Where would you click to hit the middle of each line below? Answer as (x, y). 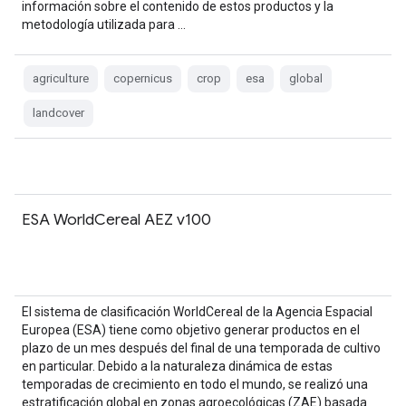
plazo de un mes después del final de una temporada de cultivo (201, 348)
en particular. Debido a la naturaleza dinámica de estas (177, 366)
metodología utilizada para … (104, 24)
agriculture (61, 78)
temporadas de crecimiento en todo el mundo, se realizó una (195, 384)
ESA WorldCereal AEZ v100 (116, 219)
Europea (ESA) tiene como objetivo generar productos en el (191, 330)
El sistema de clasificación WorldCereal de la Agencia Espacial (197, 312)
